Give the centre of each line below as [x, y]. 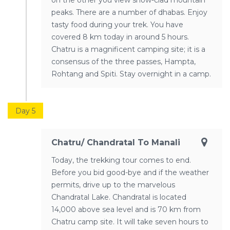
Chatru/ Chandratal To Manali [116, 143]
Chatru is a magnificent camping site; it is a [128, 50]
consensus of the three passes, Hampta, [123, 62]
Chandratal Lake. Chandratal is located [119, 197]
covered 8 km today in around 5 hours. [120, 37]
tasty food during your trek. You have [117, 25]
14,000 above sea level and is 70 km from [126, 210]
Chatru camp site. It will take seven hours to [130, 222]
